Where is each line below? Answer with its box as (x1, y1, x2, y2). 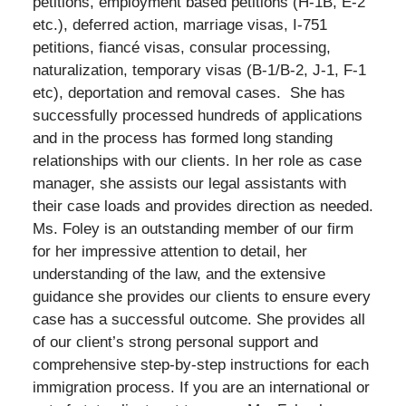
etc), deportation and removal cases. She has (32, 84, 345, 102)
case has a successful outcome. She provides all (32, 311, 365, 329)
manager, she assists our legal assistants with (32, 175, 346, 193)
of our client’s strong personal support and (32, 333, 318, 352)
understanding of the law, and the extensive (32, 266, 325, 284)
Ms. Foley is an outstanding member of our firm (32, 220, 353, 238)
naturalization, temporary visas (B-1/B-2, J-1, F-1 (32, 62, 366, 80)
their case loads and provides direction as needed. (32, 198, 373, 216)
